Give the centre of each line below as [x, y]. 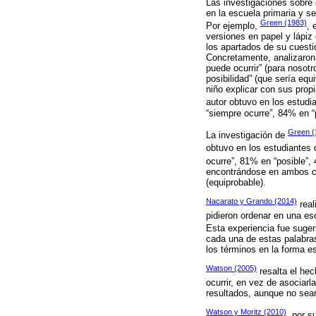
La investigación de [247, 135]
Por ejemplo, [233, 26]
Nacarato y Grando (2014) [251, 201]
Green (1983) [284, 22]
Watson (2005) [231, 268]
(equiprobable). [236, 183]
